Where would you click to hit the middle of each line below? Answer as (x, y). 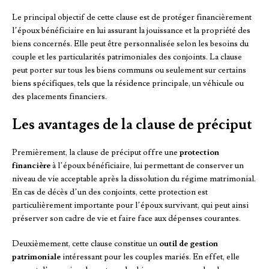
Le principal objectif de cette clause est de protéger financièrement (132, 18)
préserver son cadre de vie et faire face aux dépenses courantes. (126, 219)
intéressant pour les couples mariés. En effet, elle (150, 257)
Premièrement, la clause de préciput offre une (96, 153)
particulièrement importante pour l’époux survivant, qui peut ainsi (130, 206)
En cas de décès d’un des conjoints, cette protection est (110, 192)
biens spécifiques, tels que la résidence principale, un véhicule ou (128, 84)
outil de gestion (189, 244)
